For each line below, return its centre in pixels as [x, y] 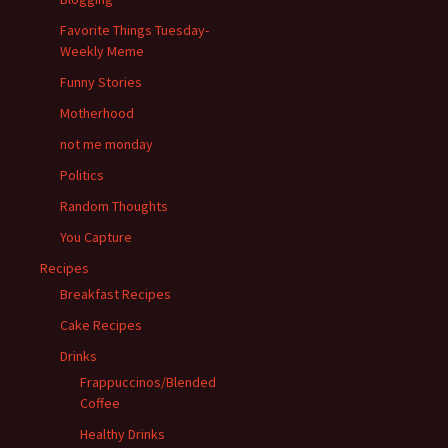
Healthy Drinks [122, 433]
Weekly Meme [102, 50]
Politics [82, 174]
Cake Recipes [101, 324]
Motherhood [97, 112]
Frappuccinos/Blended [148, 381]
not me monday [106, 143]
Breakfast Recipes [115, 293]
